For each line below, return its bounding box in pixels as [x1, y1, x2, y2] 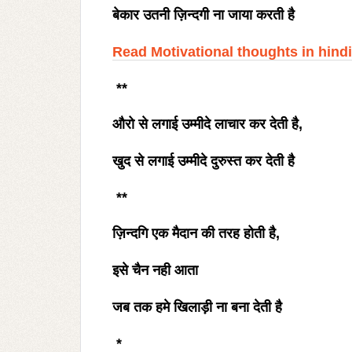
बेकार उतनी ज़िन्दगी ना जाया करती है [112, 7, 295, 23]
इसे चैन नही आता [112, 262, 198, 278]
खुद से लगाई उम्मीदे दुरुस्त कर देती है [112, 153, 295, 169]
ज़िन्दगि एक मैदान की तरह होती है [112, 225, 276, 241]
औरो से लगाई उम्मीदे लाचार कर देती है [112, 116, 299, 132]
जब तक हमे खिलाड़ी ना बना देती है [112, 299, 282, 315]
